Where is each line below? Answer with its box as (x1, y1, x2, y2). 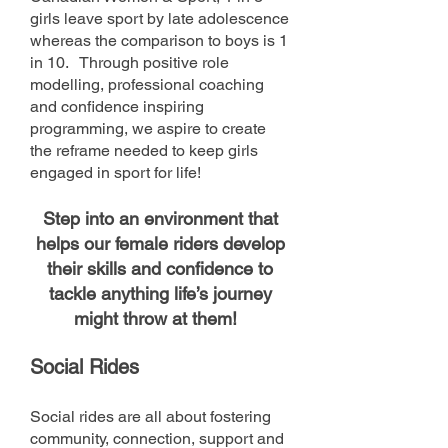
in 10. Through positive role (30, 52, 229, 72)
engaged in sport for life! (30, 162, 205, 182)
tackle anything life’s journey (48, 282, 272, 304)
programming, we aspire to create (30, 118, 266, 138)
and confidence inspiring (30, 96, 204, 116)
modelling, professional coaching (30, 74, 264, 94)
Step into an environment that (42, 207, 278, 229)
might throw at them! (73, 307, 247, 329)
